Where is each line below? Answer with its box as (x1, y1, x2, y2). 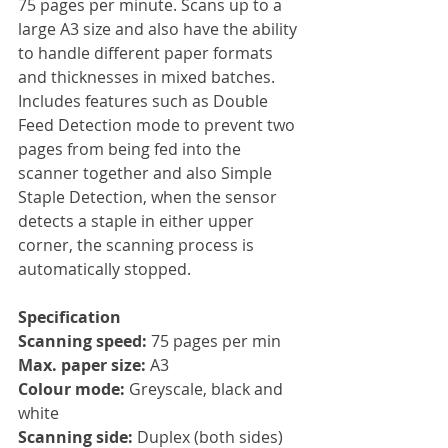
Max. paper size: (18, 353, 150, 376)
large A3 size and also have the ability (18, 17, 301, 40)
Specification (18, 305, 121, 328)
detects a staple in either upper (18, 209, 258, 232)
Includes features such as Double (18, 89, 272, 112)
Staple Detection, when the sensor (18, 185, 281, 208)
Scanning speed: (18, 329, 151, 352)
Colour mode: (18, 377, 125, 400)
